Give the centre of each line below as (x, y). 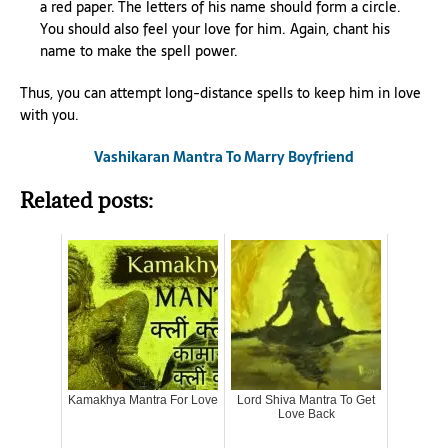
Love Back (306, 414)
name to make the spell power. (139, 51)
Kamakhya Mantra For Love (143, 400)
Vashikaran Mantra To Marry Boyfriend (224, 157)
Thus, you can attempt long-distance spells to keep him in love (220, 93)
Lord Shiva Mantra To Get (306, 400)
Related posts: (86, 200)
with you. (49, 115)
